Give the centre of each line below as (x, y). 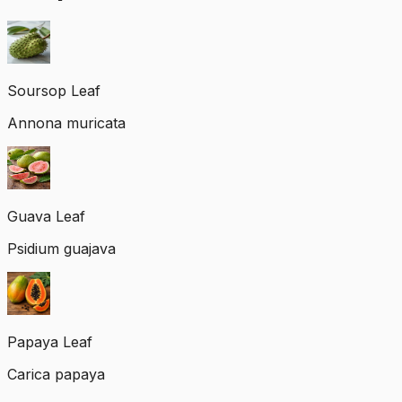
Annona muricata (66, 123)
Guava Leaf (46, 217)
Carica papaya (56, 375)
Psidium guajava (61, 249)
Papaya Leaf (50, 342)
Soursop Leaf (54, 91)
